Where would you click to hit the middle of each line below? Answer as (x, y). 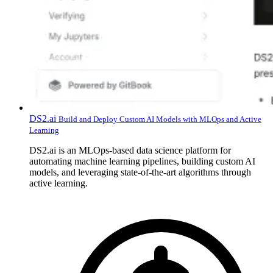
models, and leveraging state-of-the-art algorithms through (140, 172)
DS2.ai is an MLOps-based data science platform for (130, 150)
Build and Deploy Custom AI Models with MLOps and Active (160, 119)
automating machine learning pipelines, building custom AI (142, 161)
